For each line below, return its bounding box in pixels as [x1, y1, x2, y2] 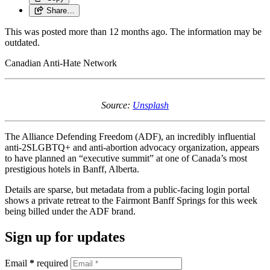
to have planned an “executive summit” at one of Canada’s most [5, 152, 247, 163]
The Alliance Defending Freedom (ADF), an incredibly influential [5, 131, 256, 142]
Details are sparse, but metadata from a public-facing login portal [5, 184, 250, 195]
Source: [101, 99, 133, 110]
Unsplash [133, 99, 169, 110]
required [37, 257, 68, 268]
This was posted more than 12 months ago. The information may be [5, 26, 262, 37]
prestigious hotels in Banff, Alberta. [5, 163, 139, 174]
